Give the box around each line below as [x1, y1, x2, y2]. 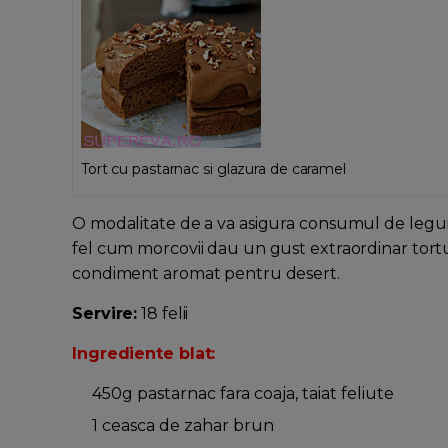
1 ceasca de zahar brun [92, 416, 274, 436]
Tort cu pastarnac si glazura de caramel [80, 160, 346, 179]
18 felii [137, 304, 189, 324]
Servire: [72, 304, 138, 324]
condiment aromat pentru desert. [72, 264, 340, 284]
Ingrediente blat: [72, 344, 216, 364]
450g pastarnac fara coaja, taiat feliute [92, 384, 394, 404]
